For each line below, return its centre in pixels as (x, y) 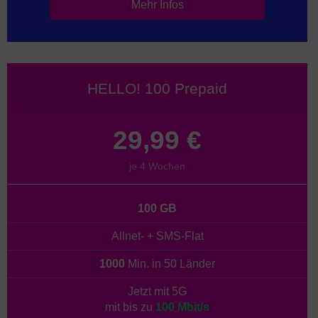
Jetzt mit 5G (157, 291)
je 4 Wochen (157, 166)
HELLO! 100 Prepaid (157, 89)
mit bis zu (130, 307)
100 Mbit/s (182, 307)
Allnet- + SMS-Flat (157, 236)
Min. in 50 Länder (170, 263)
